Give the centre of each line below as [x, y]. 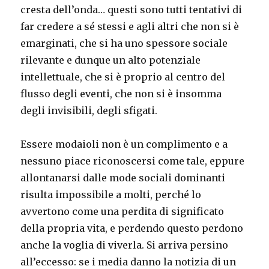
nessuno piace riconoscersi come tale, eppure [133, 161]
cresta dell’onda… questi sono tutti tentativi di [131, 9]
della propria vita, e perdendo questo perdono [132, 228]
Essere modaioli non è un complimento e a [124, 144]
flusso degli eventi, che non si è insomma [121, 93]
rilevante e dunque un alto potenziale [111, 60]
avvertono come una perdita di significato [122, 211]
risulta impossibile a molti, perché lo [111, 194]
